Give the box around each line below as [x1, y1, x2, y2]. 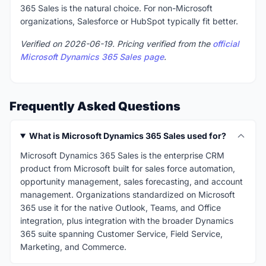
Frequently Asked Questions [9, 99, 180, 114]
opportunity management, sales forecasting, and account [20, 176, 243, 187]
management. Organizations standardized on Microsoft [20, 189, 235, 200]
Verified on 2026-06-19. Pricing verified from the [20, 39, 213, 49]
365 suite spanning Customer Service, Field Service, [20, 229, 223, 239]
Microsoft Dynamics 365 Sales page [20, 52, 164, 62]
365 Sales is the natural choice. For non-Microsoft [20, 3, 213, 14]
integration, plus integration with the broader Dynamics [20, 216, 233, 226]
